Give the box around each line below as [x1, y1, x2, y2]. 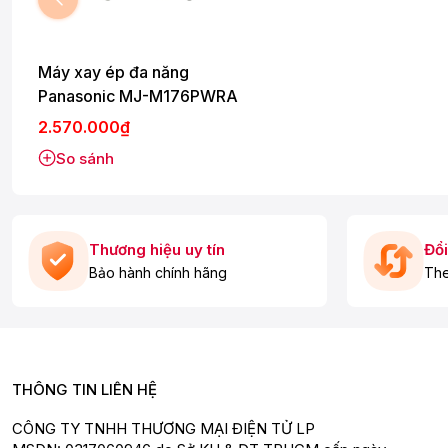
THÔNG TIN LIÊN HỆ [12, 379, 157, 399]
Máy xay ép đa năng [38, 61, 189, 82]
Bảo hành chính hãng [89, 264, 227, 282]
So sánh [56, 148, 114, 168]
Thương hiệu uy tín [89, 240, 225, 260]
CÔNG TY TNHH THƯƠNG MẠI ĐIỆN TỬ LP [12, 418, 315, 438]
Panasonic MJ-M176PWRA [38, 85, 238, 106]
